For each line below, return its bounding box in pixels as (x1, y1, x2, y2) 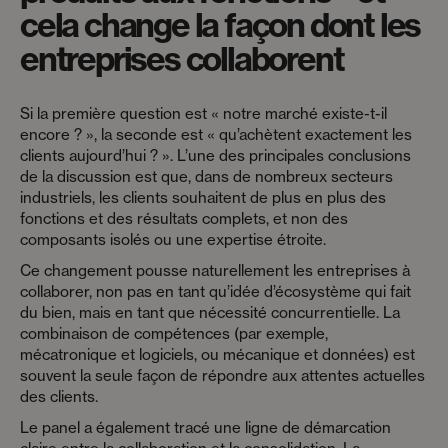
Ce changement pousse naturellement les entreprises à (20, 261, 410, 280)
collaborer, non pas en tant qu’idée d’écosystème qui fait (20, 282, 411, 301)
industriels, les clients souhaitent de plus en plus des (20, 188, 386, 207)
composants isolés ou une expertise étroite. (20, 230, 326, 249)
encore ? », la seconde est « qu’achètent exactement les (20, 125, 412, 144)
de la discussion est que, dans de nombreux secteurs (20, 167, 393, 186)
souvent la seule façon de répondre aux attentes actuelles (20, 366, 425, 385)
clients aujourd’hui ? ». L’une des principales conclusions (20, 146, 411, 165)
